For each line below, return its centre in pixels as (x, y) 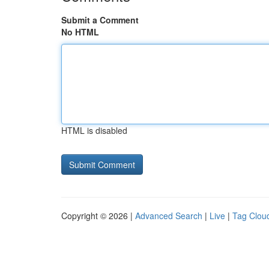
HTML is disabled (94, 130)
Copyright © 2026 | (98, 216)
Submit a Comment (100, 20)
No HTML (80, 32)
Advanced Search (169, 216)
